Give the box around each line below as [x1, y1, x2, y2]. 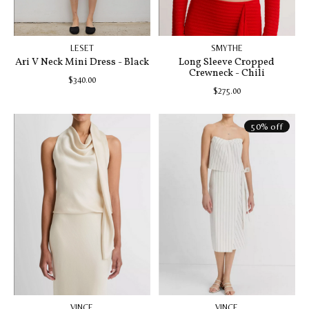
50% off [250, 121, 283, 132]
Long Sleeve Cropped [179, 54, 275, 69]
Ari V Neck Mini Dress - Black [14, 54, 149, 69]
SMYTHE [210, 43, 243, 54]
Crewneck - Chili [188, 66, 265, 80]
